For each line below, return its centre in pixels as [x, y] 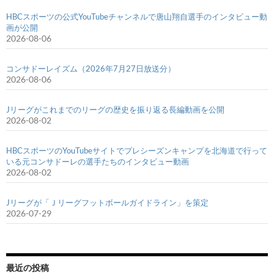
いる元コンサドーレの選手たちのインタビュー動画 [98, 161]
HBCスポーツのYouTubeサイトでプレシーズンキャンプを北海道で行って [137, 150]
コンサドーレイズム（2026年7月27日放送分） [91, 68]
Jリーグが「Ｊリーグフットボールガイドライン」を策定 [107, 202]
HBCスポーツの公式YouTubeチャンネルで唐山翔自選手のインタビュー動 [137, 16]
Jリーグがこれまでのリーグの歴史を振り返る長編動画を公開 [115, 109]
